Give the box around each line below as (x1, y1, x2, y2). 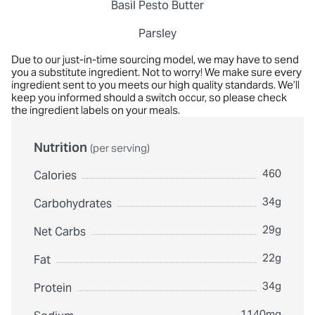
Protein (34, 281, 72, 296)
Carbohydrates (34, 196, 112, 212)
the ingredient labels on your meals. (11, 103, 180, 117)
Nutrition (34, 139, 90, 156)
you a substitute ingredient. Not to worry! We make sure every (11, 65, 302, 79)
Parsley (139, 26, 176, 41)
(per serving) (90, 141, 150, 155)
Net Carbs (34, 224, 86, 240)
